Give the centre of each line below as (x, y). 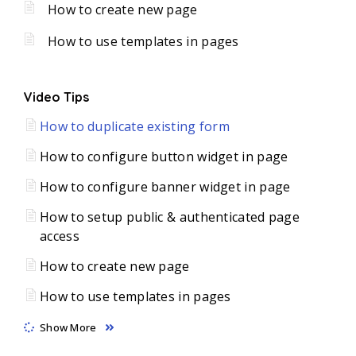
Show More (68, 327)
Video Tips (56, 97)
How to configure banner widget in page (165, 186)
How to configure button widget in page (164, 156)
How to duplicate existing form (135, 126)
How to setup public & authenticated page (170, 217)
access (60, 236)
